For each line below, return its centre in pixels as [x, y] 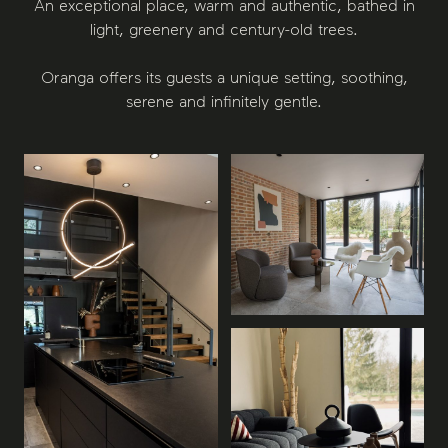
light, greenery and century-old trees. [224, 29]
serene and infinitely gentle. [224, 101]
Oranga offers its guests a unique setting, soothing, [224, 77]
